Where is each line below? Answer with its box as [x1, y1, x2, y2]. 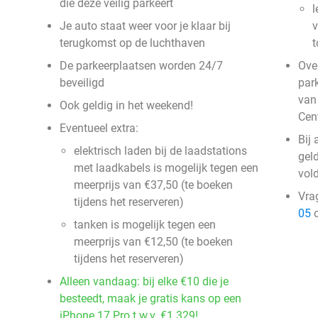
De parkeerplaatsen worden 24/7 [60, 59, 223, 72]
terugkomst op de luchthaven [60, 36, 205, 50]
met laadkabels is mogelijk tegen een [74, 161, 258, 175]
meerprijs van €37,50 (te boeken [74, 178, 233, 192]
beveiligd [60, 76, 104, 89]
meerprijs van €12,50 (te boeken [74, 235, 233, 248]
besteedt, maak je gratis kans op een [60, 292, 241, 305]
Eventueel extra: [60, 121, 138, 135]
